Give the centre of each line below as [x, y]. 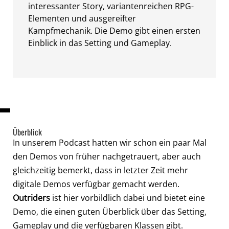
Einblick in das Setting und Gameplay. [100, 43]
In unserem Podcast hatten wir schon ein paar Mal [110, 142]
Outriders [31, 198]
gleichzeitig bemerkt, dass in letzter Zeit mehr [100, 170]
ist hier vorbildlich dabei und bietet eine [128, 198]
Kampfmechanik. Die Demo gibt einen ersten [114, 30]
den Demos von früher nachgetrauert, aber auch [107, 156]
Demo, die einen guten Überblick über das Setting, [110, 211]
